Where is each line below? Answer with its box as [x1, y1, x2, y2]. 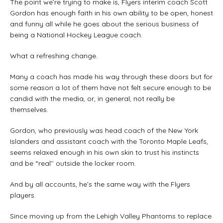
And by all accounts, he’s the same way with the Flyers [10, 179, 190, 189]
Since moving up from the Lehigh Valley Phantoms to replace [10, 211, 212, 221]
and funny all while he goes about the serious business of [10, 19, 199, 28]
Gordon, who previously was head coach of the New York [10, 125, 198, 135]
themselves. [10, 105, 48, 114]
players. [10, 190, 36, 200]
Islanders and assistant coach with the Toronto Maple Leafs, [10, 136, 208, 146]
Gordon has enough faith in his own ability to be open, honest [10, 8, 213, 17]
